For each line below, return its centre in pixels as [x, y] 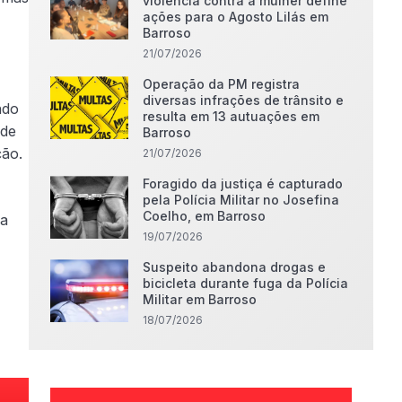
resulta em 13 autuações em [232, 116]
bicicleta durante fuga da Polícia [246, 283]
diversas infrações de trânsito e [244, 100]
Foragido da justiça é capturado [243, 184]
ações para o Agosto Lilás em [236, 17]
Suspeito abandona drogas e [235, 267]
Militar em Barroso [200, 299]
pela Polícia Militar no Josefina [241, 200]
